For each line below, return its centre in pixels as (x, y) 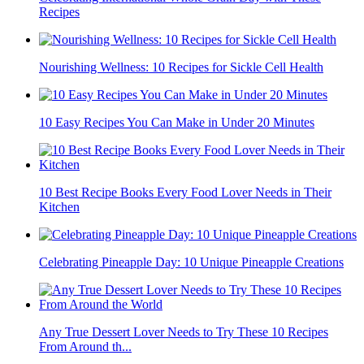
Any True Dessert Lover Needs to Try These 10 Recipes (184, 332)
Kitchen (59, 207)
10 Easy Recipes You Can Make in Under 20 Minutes (177, 123)
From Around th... (85, 347)
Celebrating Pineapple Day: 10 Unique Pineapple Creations (191, 262)
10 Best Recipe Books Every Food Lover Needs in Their (185, 193)
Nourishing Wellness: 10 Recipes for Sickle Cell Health (181, 67)
